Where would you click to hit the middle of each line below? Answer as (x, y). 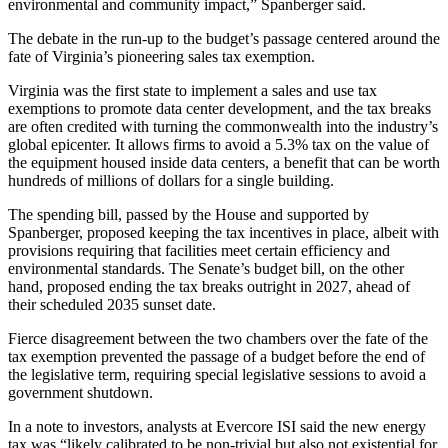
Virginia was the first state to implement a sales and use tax (192, 90)
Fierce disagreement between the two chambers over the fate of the (218, 338)
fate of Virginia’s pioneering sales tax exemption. (161, 56)
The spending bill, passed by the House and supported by (188, 214)
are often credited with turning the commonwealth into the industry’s (223, 126)
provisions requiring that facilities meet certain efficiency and (199, 250)
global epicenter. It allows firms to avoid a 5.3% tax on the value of (218, 144)
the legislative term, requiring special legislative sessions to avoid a (217, 374)
